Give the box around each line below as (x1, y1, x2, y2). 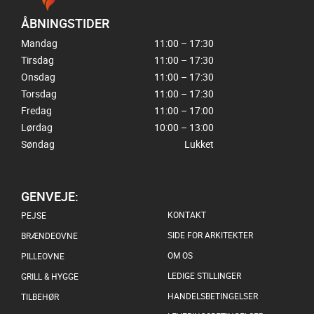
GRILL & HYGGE (21, 270, 78, 282)
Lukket (184, 137, 214, 151)
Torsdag (21, 86, 57, 100)
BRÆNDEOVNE (21, 229, 78, 241)
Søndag (21, 137, 55, 151)
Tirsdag (21, 53, 54, 67)
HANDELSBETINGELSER (168, 289, 258, 301)
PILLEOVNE (21, 250, 64, 261)
